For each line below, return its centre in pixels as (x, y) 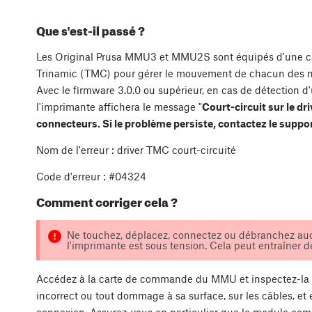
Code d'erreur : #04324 (91, 176)
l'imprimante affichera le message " (119, 106)
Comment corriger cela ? (107, 202)
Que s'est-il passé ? (91, 30)
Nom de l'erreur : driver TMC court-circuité (138, 149)
